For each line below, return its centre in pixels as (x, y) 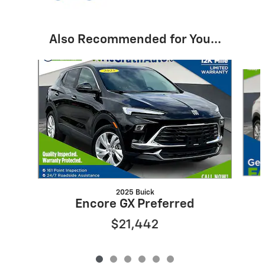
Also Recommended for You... (135, 40)
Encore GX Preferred (135, 205)
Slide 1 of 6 (29, 65)
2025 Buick (135, 193)
